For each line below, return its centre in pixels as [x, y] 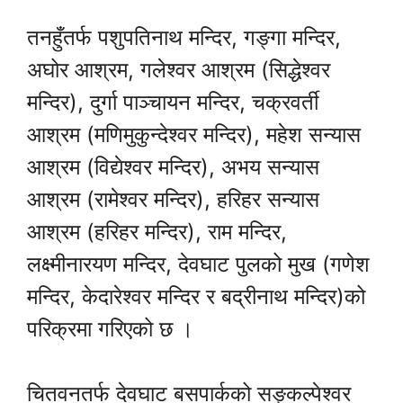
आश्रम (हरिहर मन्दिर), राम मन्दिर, [157, 232]
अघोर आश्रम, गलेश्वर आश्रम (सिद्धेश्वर [179, 70]
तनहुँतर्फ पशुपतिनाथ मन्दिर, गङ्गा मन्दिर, [184, 38]
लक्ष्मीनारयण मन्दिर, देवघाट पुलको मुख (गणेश [198, 264]
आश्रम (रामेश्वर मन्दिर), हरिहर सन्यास [173, 200]
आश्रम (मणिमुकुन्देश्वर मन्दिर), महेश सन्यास [194, 135]
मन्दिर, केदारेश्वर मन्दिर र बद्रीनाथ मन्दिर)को [196, 297]
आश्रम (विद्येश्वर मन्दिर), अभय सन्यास [173, 167]
